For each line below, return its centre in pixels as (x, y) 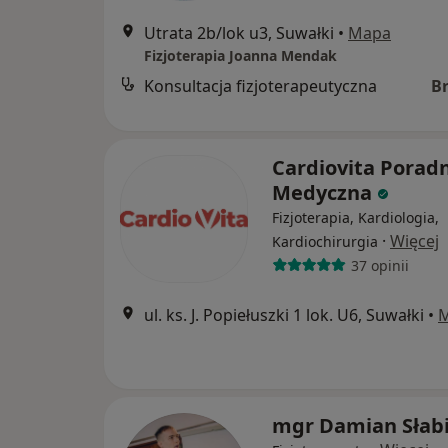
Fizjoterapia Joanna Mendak (240, 55)
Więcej (414, 241)
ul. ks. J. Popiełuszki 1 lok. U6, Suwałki (284, 315)
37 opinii (379, 265)
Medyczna (324, 192)
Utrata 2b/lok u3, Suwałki (239, 33)
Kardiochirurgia (325, 241)
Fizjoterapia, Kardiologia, (355, 217)
